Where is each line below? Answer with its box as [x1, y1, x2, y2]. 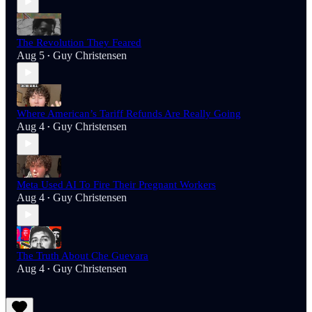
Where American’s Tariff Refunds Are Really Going [17, 107, 241, 119]
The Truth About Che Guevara [17, 249, 148, 261]
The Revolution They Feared [17, 36, 141, 48]
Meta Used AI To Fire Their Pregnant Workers [17, 178, 216, 190]
